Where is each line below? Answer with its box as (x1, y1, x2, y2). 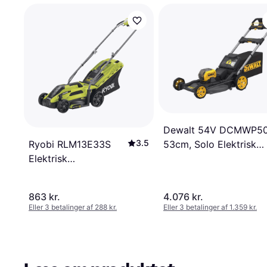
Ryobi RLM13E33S (29, 138, 111, 150)
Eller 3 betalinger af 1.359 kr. (163, 203, 257, 212)
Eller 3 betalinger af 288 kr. (29, 203, 117, 212)
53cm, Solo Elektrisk (163, 138, 256, 150)
